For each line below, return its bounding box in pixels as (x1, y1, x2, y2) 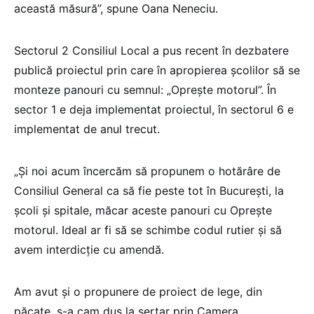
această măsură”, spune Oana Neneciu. (14, 1, 221, 16)
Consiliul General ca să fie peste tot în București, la (14, 184, 284, 198)
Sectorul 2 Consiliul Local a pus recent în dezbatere (14, 43, 289, 58)
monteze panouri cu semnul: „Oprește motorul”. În (14, 83, 276, 97)
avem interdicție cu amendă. (14, 243, 168, 257)
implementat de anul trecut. (14, 122, 160, 137)
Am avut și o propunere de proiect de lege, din (14, 285, 262, 299)
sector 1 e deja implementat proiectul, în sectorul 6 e (14, 102, 294, 117)
